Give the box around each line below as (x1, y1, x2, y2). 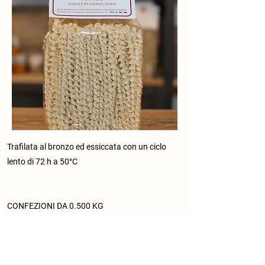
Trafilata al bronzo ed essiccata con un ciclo (7, 142, 166, 151)
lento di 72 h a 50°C (7, 157, 77, 166)
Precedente (7, 231, 51, 241)
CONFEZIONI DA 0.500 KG (7, 201, 104, 211)
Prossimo (127, 231, 160, 241)
